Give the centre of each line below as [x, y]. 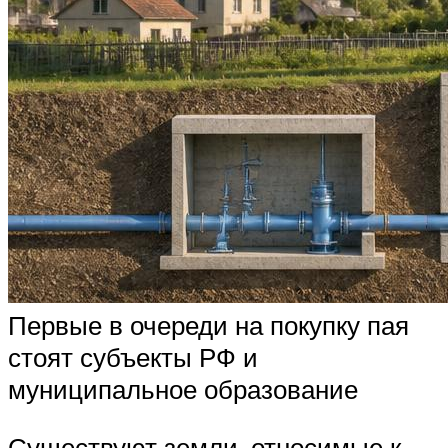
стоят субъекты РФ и [133, 357]
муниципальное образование [183, 389]
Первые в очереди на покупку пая [208, 325]
